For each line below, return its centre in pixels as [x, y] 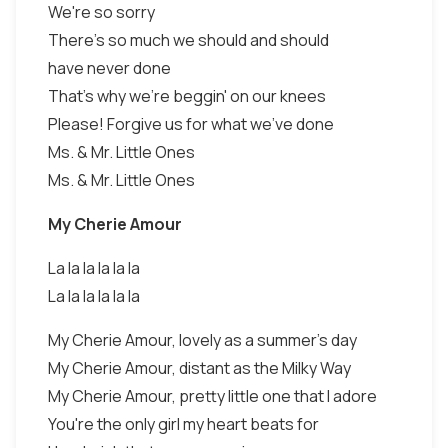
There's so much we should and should [188, 40]
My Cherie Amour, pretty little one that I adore [212, 396]
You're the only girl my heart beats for [183, 424]
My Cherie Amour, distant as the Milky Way [199, 368]
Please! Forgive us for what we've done [191, 124]
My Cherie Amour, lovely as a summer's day [202, 340]
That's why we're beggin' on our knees [187, 96]
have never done [109, 68]
